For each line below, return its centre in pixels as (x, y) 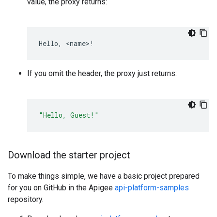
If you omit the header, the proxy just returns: (102, 73)
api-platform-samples (152, 188)
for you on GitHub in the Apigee (61, 188)
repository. (26, 199)
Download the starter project (69, 155)
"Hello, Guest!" (69, 115)
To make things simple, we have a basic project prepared (104, 176)
